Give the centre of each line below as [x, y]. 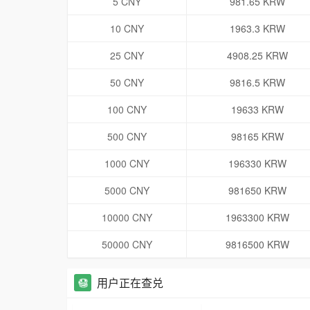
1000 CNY [127, 164]
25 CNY [127, 56]
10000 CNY [127, 218]
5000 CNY [127, 191]
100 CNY [127, 110]
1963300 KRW [257, 218]
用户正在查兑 [130, 283]
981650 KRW [257, 191]
